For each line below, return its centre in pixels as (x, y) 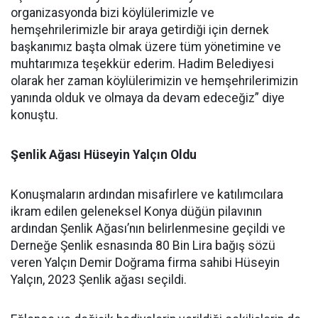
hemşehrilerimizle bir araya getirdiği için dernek (140, 30)
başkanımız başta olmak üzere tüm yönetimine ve (146, 47)
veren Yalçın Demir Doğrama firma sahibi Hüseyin (145, 263)
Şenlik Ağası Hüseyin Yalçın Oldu (104, 155)
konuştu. (34, 115)
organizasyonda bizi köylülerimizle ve (113, 13)
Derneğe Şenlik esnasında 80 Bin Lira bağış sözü (143, 246)
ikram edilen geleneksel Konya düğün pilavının (136, 212)
